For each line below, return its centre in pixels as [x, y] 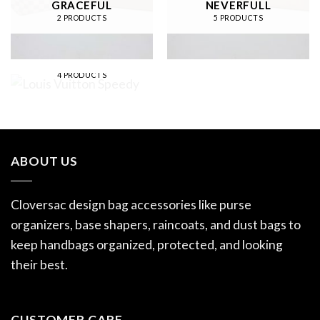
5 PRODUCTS [238, 17]
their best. [39, 264]
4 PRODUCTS [82, 75]
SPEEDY [82, 62]
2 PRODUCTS [82, 17]
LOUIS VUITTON [82, 49]
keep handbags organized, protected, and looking [147, 244]
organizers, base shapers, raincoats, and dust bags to [156, 224]
